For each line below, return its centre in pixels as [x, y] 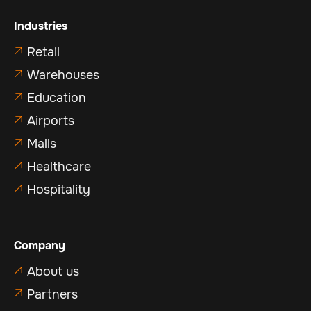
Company [40, 246]
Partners [52, 295]
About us [53, 272]
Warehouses [63, 75]
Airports [51, 121]
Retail [43, 52]
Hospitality [59, 190]
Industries [41, 26]
